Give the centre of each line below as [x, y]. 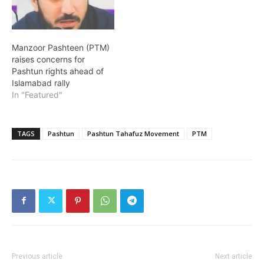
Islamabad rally [41, 82]
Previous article [37, 256]
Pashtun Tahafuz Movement [133, 133]
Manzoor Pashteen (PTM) [61, 47]
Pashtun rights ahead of [58, 71]
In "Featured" [37, 94]
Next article [234, 256]
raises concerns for [48, 59]
